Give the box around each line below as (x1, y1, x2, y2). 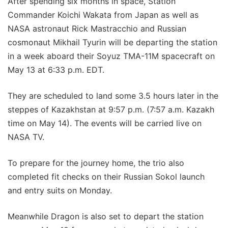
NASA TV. (8, 131, 44, 142)
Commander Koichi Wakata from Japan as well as (8, 9, 198, 20)
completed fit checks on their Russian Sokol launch (8, 171, 205, 182)
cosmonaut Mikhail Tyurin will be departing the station (8, 37, 217, 47)
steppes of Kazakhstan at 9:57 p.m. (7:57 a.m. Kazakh (8, 104, 214, 115)
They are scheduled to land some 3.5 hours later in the (8, 90, 218, 101)
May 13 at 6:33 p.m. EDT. (8, 64, 104, 75)
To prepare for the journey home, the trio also (8, 157, 184, 168)
